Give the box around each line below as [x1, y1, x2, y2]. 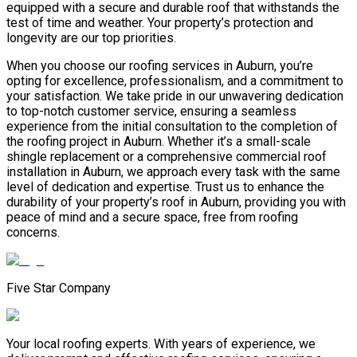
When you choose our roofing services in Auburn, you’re [6, 58, 313, 74]
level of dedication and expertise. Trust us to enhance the [6, 179, 324, 195]
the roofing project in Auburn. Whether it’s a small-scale [6, 134, 311, 150]
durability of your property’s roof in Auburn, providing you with [6, 194, 346, 210]
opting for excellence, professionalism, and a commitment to [6, 73, 343, 89]
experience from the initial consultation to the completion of [6, 119, 338, 135]
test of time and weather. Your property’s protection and [6, 15, 313, 31]
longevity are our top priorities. [6, 30, 176, 46]
